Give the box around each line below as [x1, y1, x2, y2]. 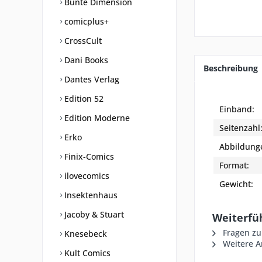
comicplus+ [62, 16, 109, 27]
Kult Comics [62, 247, 111, 258]
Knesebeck [62, 228, 107, 239]
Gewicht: [219, 178, 253, 189]
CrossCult [62, 35, 102, 46]
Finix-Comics [62, 151, 114, 162]
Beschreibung [204, 63, 258, 74]
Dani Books [62, 54, 108, 65]
